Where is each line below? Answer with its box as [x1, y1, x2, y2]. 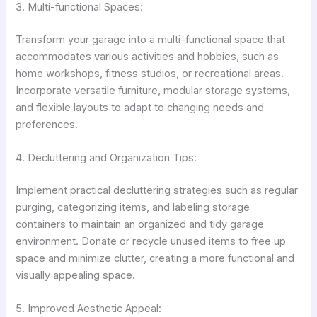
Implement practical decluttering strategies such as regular [16, 184, 299, 197]
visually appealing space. [16, 269, 136, 282]
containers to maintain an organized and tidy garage [16, 218, 265, 231]
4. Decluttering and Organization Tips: [16, 151, 197, 165]
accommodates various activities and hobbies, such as [16, 50, 279, 63]
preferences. [16, 117, 79, 131]
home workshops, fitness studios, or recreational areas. [16, 67, 284, 80]
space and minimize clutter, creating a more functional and [16, 252, 295, 265]
